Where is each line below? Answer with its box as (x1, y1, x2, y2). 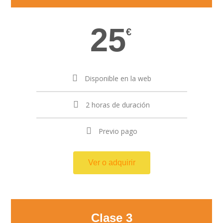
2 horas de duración (86, 100, 150, 110)
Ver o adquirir (88, 158, 135, 167)
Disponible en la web (84, 73, 151, 83)
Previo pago (98, 126, 137, 136)
